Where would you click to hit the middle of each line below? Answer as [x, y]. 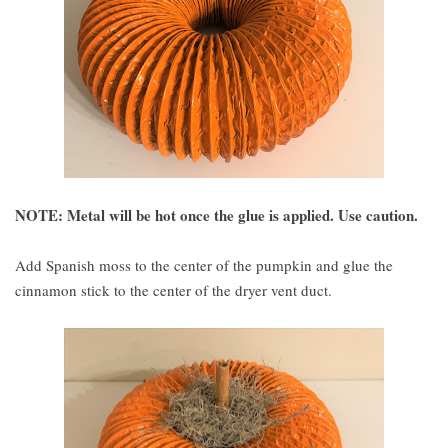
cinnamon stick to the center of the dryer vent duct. [176, 290]
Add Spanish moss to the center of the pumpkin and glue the [204, 265]
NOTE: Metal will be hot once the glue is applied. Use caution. [219, 215]
